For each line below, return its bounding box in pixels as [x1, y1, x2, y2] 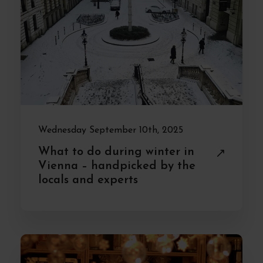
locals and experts [38, 174, 138, 186]
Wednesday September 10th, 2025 [38, 126, 183, 135]
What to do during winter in [38, 146, 194, 158]
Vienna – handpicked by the [38, 160, 195, 172]
